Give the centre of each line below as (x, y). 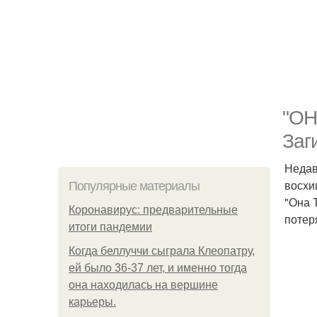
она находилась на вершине (143, 285)
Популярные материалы (134, 186)
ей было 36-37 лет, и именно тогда (158, 268)
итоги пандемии (110, 227)
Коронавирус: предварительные (153, 210)
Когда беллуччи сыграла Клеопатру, (162, 251)
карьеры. (92, 302)
